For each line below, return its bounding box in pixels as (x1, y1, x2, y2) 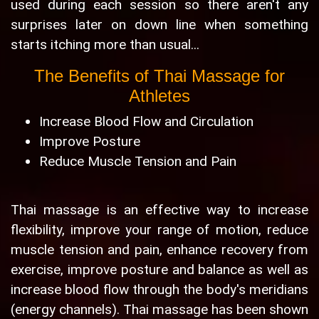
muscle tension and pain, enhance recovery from (11, 241, 308, 258)
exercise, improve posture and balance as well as (11, 261, 308, 278)
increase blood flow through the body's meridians (11, 281, 308, 298)
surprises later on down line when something (11, 16, 308, 33)
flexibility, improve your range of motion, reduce (11, 221, 308, 239)
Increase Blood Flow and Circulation (39, 113, 253, 130)
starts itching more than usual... (11, 36, 199, 53)
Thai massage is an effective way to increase (11, 202, 308, 219)
